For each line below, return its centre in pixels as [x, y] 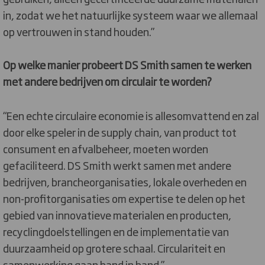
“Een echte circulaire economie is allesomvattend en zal [131, 116]
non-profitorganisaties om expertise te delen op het [124, 198]
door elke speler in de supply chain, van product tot [120, 132]
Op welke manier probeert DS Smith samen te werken [127, 65]
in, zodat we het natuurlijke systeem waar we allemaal [130, 15]
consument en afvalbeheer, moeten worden [106, 149]
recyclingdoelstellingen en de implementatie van [116, 232]
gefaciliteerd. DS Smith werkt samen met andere [117, 165]
